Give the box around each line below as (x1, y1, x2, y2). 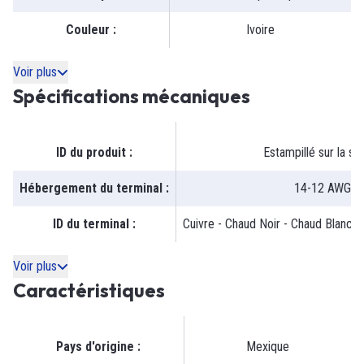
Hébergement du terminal (19, 180, 162, 197)
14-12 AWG (293, 180, 351, 197)
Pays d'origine (56, 339, 134, 355)
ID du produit (56, 145, 126, 161)
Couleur (66, 22, 110, 38)
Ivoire (246, 22, 275, 38)
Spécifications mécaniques (13, 84, 250, 109)
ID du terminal (53, 216, 129, 232)
